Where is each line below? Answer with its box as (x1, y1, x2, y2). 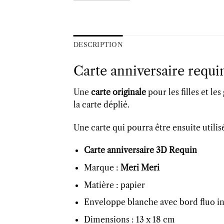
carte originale (91, 86, 146, 97)
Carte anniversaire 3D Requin (83, 145, 197, 155)
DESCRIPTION (73, 41, 123, 49)
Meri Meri (120, 162, 159, 173)
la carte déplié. (73, 99, 129, 109)
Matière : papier (83, 179, 145, 190)
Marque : (83, 162, 120, 173)
